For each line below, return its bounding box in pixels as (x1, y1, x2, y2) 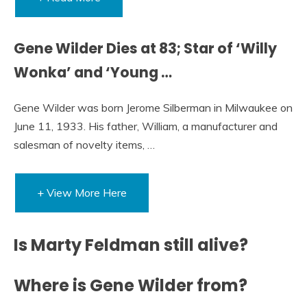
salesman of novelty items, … (14, 137, 155, 151)
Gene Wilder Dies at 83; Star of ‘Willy (14, 38, 277, 58)
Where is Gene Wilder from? (14, 274, 247, 297)
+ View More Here (37, 185, 127, 199)
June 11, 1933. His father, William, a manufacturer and (14, 119, 278, 133)
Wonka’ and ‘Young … (14, 62, 172, 82)
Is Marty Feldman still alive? (14, 233, 248, 256)
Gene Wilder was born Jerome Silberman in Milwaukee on (14, 100, 293, 114)
